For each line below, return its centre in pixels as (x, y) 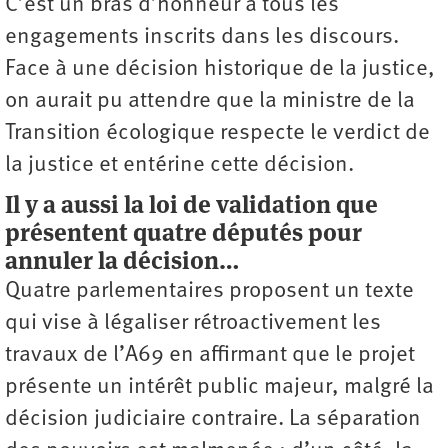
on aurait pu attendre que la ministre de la (210, 101)
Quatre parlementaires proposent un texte (209, 291)
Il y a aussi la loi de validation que (191, 204)
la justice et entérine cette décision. (179, 165)
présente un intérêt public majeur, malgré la (219, 387)
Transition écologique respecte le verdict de (217, 133)
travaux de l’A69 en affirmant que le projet (210, 355)
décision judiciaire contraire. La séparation (213, 419)
